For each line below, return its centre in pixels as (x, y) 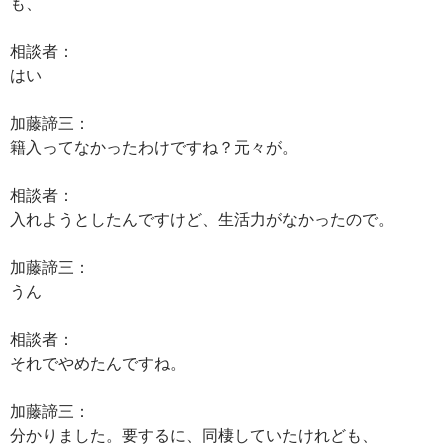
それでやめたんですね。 (98, 362)
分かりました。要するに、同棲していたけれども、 (194, 434)
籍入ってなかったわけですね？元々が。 (154, 146)
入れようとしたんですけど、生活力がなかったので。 (202, 218)
